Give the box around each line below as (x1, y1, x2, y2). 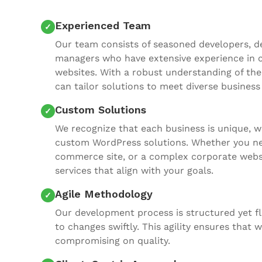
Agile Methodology (55, 188, 153, 200)
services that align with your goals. (55, 165, 213, 176)
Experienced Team (55, 19, 151, 32)
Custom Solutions (55, 104, 146, 116)
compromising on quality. (55, 235, 170, 246)
